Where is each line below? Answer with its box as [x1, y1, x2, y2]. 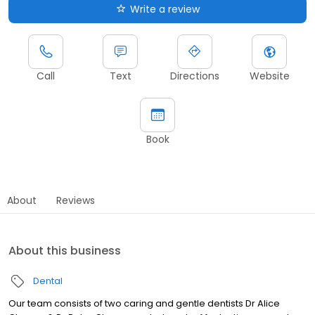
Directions [170, 68, 219, 83]
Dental [33, 274, 63, 288]
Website [249, 68, 290, 83]
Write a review [129, 1, 200, 16]
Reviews [56, 193, 95, 207]
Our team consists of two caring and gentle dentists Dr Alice [8, 296, 280, 310]
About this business [8, 242, 121, 259]
